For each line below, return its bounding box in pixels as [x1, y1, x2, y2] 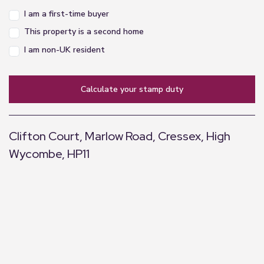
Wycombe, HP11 [9, 146, 90, 161]
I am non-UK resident [24, 44, 105, 55]
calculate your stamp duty [86, 83, 183, 95]
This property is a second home [24, 26, 144, 38]
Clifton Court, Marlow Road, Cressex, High [9, 128, 230, 144]
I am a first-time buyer [24, 8, 109, 19]
